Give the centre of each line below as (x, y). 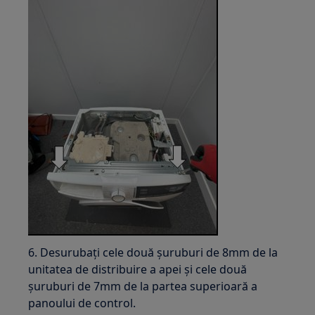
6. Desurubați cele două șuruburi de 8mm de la (153, 252)
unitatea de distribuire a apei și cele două (138, 269)
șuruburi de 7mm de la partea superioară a (143, 286)
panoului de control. (82, 303)
